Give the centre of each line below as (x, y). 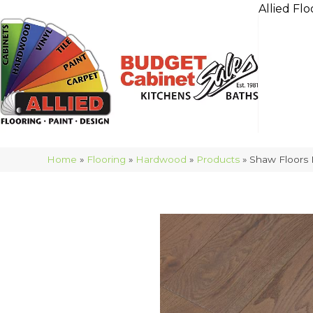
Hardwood (161, 159)
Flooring (107, 159)
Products (218, 159)
